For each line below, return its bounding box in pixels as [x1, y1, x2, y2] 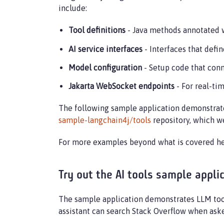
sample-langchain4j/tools [58, 115, 151, 124]
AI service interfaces [68, 44, 142, 53]
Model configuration [68, 62, 142, 72]
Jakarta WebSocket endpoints [68, 81, 174, 90]
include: [58, 3, 87, 12]
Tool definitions [68, 25, 125, 34]
